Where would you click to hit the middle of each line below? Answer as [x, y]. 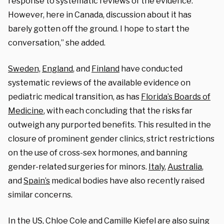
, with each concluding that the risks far [118, 110]
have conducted [151, 68]
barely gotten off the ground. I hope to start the [99, 28]
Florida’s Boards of [176, 96]
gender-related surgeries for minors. [78, 166]
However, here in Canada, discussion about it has [100, 14]
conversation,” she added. [57, 42]
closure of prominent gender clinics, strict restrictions [111, 138]
